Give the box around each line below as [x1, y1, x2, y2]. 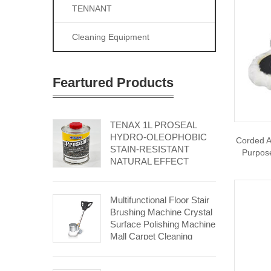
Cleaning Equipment [72, 32, 149, 42]
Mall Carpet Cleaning [110, 231, 192, 241]
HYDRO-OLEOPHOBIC [110, 132, 207, 142]
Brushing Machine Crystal [110, 207, 212, 217]
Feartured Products [53, 75, 174, 90]
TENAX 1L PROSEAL [110, 120, 197, 130]
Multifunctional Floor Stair [110, 195, 209, 205]
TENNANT [72, 4, 112, 13]
